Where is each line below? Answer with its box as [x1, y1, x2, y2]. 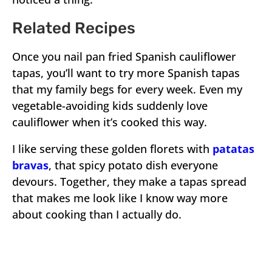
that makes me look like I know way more [12, 190, 228, 205]
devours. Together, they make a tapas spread [12, 174, 246, 189]
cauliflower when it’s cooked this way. [12, 114, 207, 129]
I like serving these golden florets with [12, 141, 212, 156]
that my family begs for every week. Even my [12, 81, 242, 97]
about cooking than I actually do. [12, 206, 182, 222]
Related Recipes [12, 18, 135, 38]
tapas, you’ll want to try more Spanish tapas [12, 65, 240, 80]
